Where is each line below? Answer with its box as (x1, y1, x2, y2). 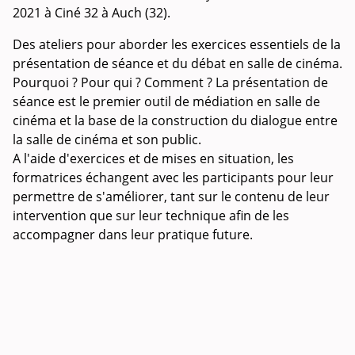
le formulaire (178, 276, 255, 294)
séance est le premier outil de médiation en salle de (13, 92, 320, 110)
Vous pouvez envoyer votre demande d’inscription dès (13, 257, 338, 275)
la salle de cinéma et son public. (13, 130, 201, 148)
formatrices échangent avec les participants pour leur (13, 168, 334, 186)
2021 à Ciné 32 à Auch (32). (13, 3, 170, 21)
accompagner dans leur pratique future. (13, 225, 253, 243)
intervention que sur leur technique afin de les (13, 206, 289, 224)
